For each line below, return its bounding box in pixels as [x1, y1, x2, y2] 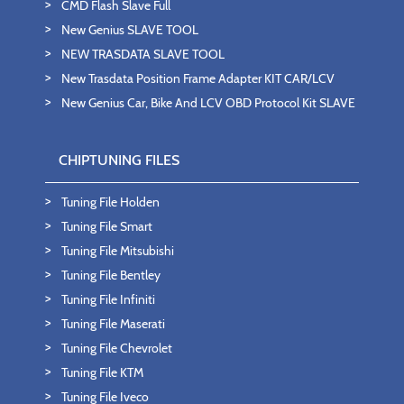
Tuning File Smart [61, 218, 152, 235]
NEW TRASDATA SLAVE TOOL [61, 46, 225, 63]
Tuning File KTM [61, 364, 143, 381]
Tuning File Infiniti [61, 291, 155, 308]
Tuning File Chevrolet [61, 340, 172, 357]
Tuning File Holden [61, 194, 160, 211]
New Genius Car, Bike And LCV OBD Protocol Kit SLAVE [61, 95, 355, 112]
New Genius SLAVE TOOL [61, 22, 198, 39]
